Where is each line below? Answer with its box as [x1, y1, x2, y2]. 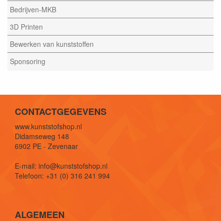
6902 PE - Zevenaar [15, 141, 78, 151]
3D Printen [10, 22, 43, 32]
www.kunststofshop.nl [15, 121, 82, 131]
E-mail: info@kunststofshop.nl [15, 160, 108, 171]
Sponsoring [10, 56, 45, 66]
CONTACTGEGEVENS [15, 105, 107, 118]
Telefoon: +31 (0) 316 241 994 [15, 170, 110, 181]
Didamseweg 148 [15, 131, 69, 141]
